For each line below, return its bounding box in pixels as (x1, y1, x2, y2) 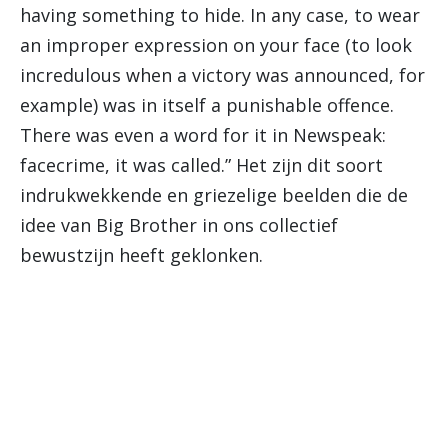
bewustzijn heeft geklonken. (20, 243, 263, 267)
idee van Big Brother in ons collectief (20, 213, 338, 237)
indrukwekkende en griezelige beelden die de (20, 183, 408, 207)
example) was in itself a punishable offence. (20, 93, 394, 117)
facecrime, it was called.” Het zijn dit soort (20, 153, 383, 177)
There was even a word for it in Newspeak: (20, 123, 386, 147)
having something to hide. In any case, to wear (20, 3, 420, 27)
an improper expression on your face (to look (20, 33, 412, 57)
